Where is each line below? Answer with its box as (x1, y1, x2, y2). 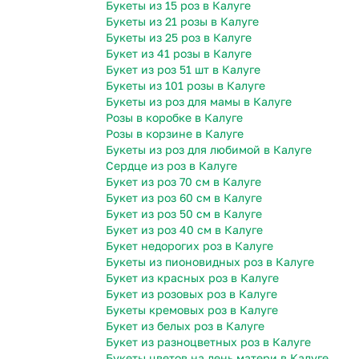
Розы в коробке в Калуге (106, 111, 243, 125)
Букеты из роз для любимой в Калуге (106, 143, 312, 157)
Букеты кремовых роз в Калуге (106, 303, 278, 317)
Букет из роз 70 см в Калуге (106, 175, 261, 189)
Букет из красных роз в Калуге (106, 271, 279, 285)
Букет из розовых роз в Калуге (106, 287, 277, 301)
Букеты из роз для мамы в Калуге (106, 95, 292, 109)
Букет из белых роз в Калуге (106, 319, 264, 333)
